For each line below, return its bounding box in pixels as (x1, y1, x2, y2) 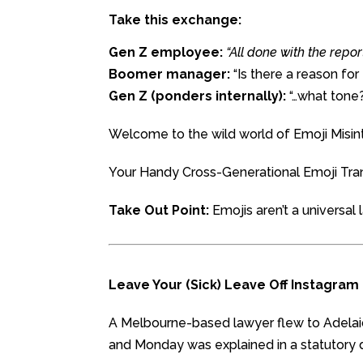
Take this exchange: (109, 11, 242, 28)
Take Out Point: (109, 202, 213, 218)
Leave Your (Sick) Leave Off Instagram (109, 276, 360, 293)
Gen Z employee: (109, 44, 224, 60)
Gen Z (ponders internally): (109, 88, 287, 104)
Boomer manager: (109, 66, 231, 82)
